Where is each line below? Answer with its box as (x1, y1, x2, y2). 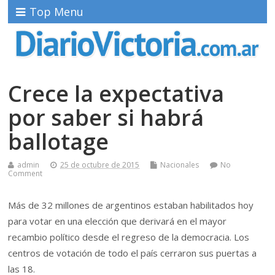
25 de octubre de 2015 (60, 159, 140, 170)
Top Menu (29, 4, 84, 19)
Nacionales (160, 159, 199, 170)
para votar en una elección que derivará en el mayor (8, 214, 227, 227)
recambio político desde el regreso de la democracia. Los (8, 230, 250, 243)
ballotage (8, 126, 109, 157)
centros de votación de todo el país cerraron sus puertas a (8, 246, 257, 259)
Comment (8, 168, 43, 179)
